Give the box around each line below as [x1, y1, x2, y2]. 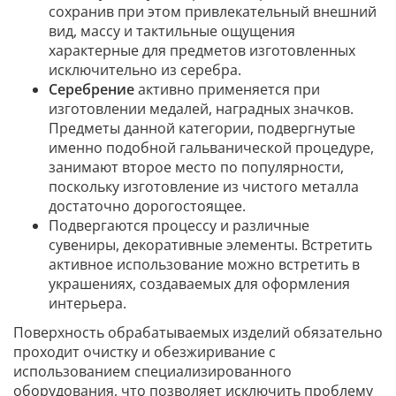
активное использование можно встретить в [49, 254, 360, 274]
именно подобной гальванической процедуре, [49, 137, 374, 157]
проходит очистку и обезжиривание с [13, 341, 276, 362]
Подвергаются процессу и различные [49, 215, 309, 235]
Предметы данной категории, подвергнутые [49, 118, 355, 138]
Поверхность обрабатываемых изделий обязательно [13, 322, 383, 342]
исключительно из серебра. [49, 59, 241, 80]
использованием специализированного [13, 361, 292, 381]
